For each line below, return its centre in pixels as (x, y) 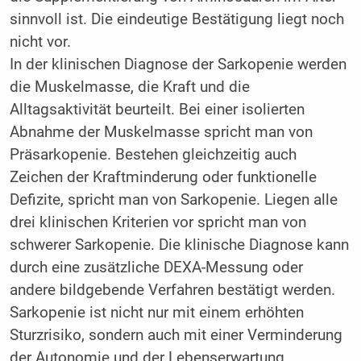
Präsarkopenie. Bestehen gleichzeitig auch (153, 155)
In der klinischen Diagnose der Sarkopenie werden (178, 65)
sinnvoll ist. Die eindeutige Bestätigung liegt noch (176, 20)
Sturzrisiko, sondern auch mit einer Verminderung (176, 336)
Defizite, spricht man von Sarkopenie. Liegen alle (173, 200)
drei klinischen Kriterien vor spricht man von (158, 223)
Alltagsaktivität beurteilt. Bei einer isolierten (157, 110)
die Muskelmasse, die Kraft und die (129, 87)
